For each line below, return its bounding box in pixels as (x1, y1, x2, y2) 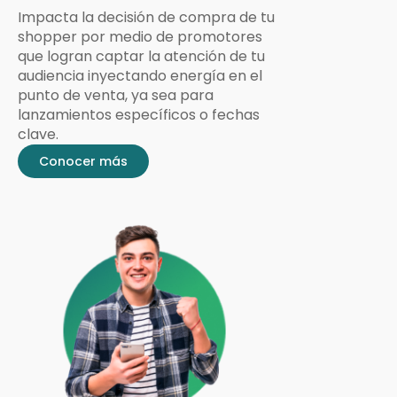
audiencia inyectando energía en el (18, 65, 262, 86)
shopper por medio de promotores (18, 26, 262, 47)
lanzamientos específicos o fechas (18, 104, 260, 125)
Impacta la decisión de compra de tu (18, 6, 275, 27)
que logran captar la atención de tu (18, 45, 265, 66)
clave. (18, 123, 58, 144)
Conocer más (39, 152, 128, 170)
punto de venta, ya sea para (18, 84, 214, 105)
